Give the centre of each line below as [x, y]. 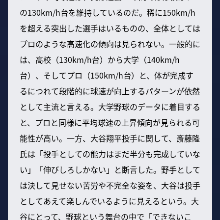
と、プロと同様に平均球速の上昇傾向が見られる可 [110, 122]
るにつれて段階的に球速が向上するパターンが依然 [110, 91]
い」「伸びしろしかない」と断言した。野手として [110, 169]
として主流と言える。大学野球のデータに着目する [110, 106]
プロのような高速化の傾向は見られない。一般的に [110, 43]
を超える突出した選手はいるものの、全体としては [110, 28]
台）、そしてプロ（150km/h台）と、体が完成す [107, 75]
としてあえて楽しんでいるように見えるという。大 [109, 201]
